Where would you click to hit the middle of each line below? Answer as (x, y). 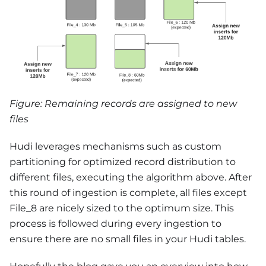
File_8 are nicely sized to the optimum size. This (122, 208)
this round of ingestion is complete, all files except (128, 192)
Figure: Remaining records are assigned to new (123, 103)
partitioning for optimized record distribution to (123, 161)
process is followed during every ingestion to (115, 223)
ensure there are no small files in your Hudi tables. (128, 239)
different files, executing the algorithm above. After (131, 177)
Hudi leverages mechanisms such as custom (115, 146)
